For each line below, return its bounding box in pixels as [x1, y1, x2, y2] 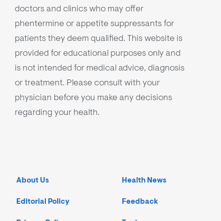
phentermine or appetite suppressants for [15, 18, 174, 29]
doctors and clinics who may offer [15, 3, 144, 14]
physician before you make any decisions [15, 92, 172, 103]
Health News [122, 176, 166, 185]
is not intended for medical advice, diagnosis [15, 62, 184, 74]
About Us [16, 176, 49, 185]
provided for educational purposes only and [15, 47, 181, 59]
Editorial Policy [16, 197, 70, 207]
